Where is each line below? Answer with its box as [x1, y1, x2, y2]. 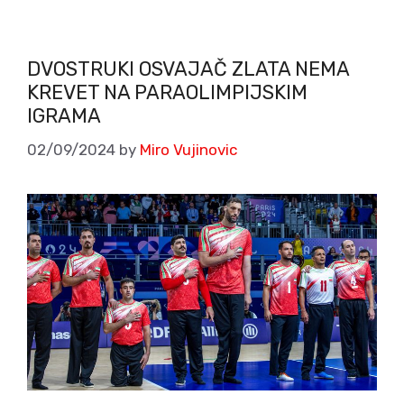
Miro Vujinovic [140, 140, 237, 159]
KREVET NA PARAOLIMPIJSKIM [27, 80, 308, 106]
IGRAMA [27, 104, 101, 129]
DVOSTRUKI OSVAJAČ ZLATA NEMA [27, 57, 349, 82]
